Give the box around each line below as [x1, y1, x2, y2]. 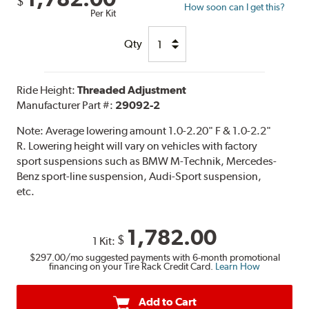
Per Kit [90, 8, 117, 19]
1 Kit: [92, 235, 117, 248]
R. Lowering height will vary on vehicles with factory [17, 139, 258, 153]
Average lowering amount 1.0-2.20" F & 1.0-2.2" [46, 124, 272, 138]
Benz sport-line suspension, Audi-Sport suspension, [17, 170, 262, 183]
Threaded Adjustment [77, 83, 187, 97]
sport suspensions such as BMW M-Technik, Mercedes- [17, 154, 277, 168]
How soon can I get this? [184, 1, 286, 13]
